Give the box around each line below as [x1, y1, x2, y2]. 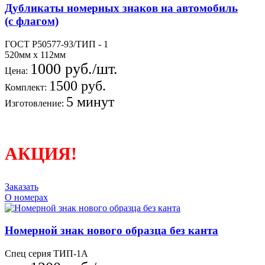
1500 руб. [49, 77, 106, 93]
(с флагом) [5, 14, 59, 27]
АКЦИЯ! [5, 143, 77, 163]
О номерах [5, 192, 48, 202]
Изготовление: [5, 98, 66, 108]
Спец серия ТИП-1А [5, 248, 88, 259]
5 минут [66, 93, 114, 109]
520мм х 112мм [5, 49, 66, 60]
